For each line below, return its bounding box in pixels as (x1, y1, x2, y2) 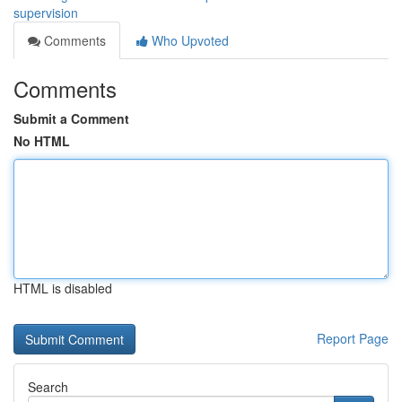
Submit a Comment (13, 109, 129, 127)
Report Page (317, 329, 389, 347)
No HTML (13, 132, 70, 150)
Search (28, 378, 68, 396)
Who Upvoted (148, 31, 229, 49)
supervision (13, 4, 78, 22)
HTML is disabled (13, 279, 112, 297)
